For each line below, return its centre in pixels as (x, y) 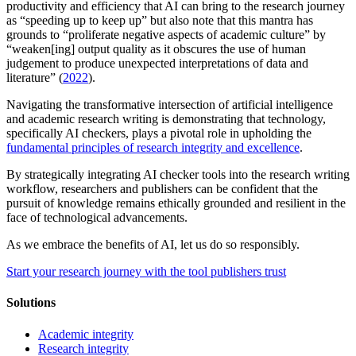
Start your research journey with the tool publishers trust (146, 272)
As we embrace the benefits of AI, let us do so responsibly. (153, 245)
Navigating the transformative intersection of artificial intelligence (170, 105)
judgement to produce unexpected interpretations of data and (157, 64)
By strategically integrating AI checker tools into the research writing (178, 175)
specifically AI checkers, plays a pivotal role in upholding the (159, 133)
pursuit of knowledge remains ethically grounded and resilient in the (176, 203)
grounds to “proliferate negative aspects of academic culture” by (166, 35)
